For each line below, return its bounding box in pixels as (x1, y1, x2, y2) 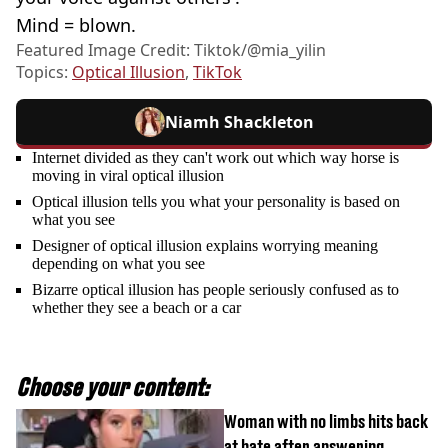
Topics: (16, 61, 72, 84)
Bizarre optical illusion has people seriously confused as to (32, 281, 399, 299)
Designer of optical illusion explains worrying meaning (32, 237, 378, 255)
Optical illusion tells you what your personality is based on (32, 193, 400, 211)
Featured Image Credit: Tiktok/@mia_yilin (16, 39, 326, 62)
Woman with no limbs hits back (224, 411, 428, 433)
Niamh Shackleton (164, 111, 314, 134)
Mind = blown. (16, 13, 136, 38)
